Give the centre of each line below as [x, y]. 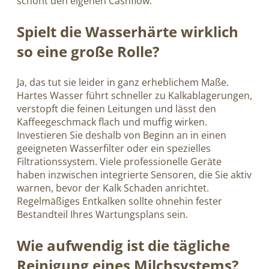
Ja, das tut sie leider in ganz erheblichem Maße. [123, 83]
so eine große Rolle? [88, 52]
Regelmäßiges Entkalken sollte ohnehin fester [119, 201]
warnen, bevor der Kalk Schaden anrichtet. [113, 188]
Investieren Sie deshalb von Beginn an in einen [122, 135]
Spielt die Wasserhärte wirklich [128, 32]
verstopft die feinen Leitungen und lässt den [116, 109]
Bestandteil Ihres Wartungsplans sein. [102, 215]
